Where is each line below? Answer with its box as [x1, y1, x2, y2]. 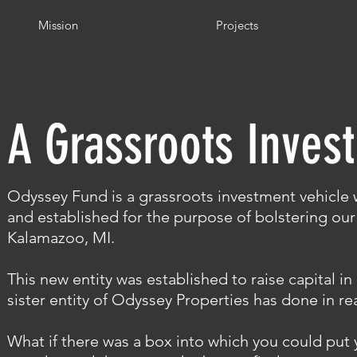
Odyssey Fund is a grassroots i [7, 186, 222, 206]
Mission [37, 18, 78, 33]
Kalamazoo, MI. [7, 228, 119, 247]
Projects [215, 18, 258, 33]
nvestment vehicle [222, 186, 349, 206]
